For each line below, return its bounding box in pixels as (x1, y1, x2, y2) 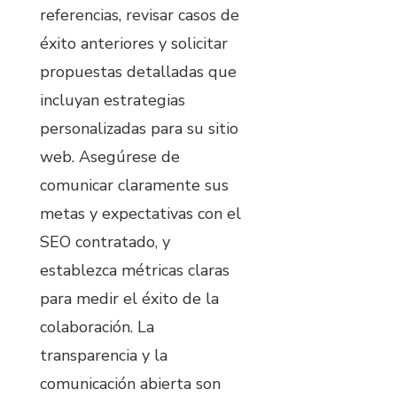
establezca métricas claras (40, 260, 230, 282)
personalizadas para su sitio (40, 118, 238, 140)
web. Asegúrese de (40, 146, 180, 168)
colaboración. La (40, 316, 154, 339)
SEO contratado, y (40, 231, 170, 253)
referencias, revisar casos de (40, 4, 239, 27)
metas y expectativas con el (40, 203, 241, 225)
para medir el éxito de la (40, 288, 219, 310)
